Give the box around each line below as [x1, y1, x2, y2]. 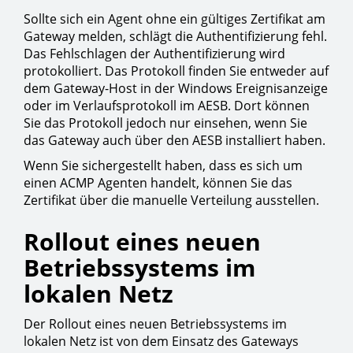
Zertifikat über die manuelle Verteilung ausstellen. [24, 191, 319, 209]
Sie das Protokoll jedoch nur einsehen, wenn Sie [24, 114, 307, 132]
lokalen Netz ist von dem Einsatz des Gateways [24, 333, 299, 350]
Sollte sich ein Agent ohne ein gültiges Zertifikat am [24, 10, 325, 28]
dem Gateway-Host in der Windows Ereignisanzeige [24, 80, 328, 97]
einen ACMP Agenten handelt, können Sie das [24, 174, 292, 191]
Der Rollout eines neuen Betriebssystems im [24, 315, 287, 333]
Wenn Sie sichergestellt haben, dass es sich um [24, 157, 303, 174]
